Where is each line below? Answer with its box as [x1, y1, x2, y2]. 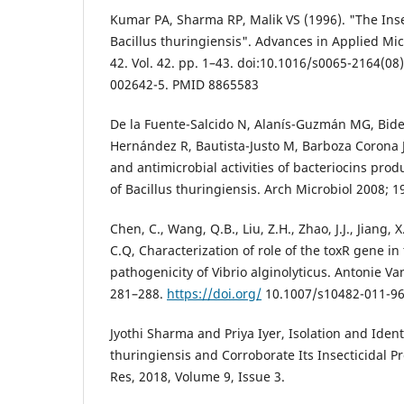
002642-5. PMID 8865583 [110, 75, 259, 93]
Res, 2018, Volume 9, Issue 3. [110, 368, 285, 386]
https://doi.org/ [167, 285, 262, 303]
